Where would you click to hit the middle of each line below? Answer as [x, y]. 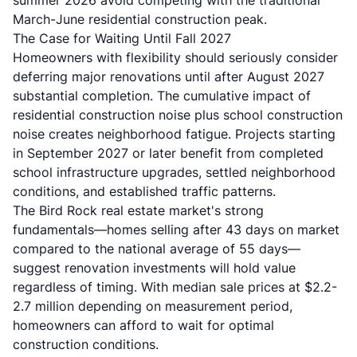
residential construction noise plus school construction [178, 115]
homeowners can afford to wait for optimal [143, 325]
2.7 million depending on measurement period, [153, 306]
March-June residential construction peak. [140, 19]
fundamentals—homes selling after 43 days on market [176, 229]
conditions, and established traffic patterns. [144, 191]
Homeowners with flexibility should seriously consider [175, 57]
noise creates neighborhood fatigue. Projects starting [174, 134]
